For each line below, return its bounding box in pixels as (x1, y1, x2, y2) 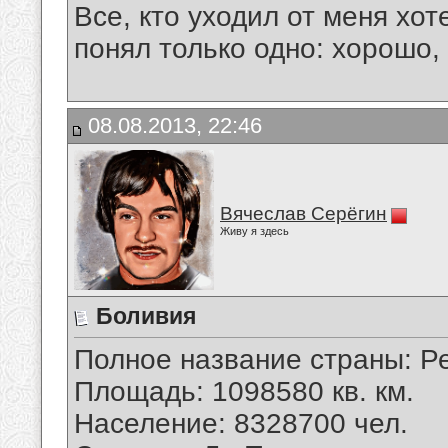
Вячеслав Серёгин (220, 203, 387, 224)
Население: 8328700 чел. (74, 408, 408, 440)
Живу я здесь (220, 225, 289, 237)
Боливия (96, 303, 196, 329)
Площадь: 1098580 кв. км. (74, 376, 414, 408)
